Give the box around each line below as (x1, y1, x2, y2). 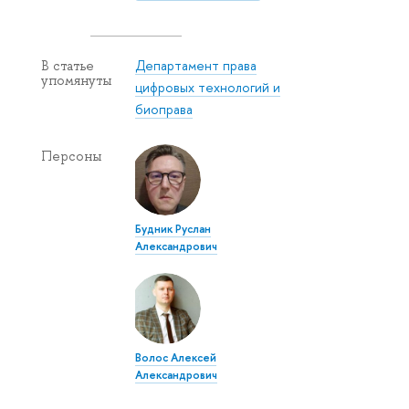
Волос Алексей (135, 350, 217, 366)
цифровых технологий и (135, 79, 281, 97)
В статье (41, 58, 94, 75)
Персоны (41, 148, 101, 165)
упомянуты (41, 72, 111, 89)
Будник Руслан (135, 221, 212, 237)
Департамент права (135, 57, 257, 75)
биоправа (135, 100, 194, 119)
